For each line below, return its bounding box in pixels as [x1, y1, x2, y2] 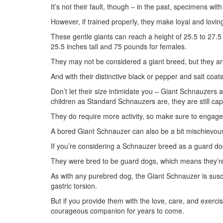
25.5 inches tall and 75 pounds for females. [51, 41, 187, 51]
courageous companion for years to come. [51, 206, 184, 216]
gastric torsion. [51, 181, 97, 191]
